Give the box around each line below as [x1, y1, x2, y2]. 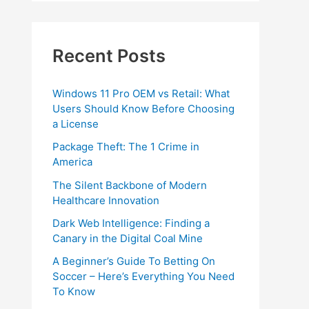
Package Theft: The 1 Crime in [52, 140, 199, 154]
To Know [52, 285, 95, 298]
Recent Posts [52, 44, 166, 66]
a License [52, 117, 99, 130]
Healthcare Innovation [52, 193, 159, 207]
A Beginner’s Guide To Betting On [52, 255, 215, 268]
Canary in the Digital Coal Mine [52, 231, 203, 245]
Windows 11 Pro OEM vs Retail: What [52, 87, 230, 100]
